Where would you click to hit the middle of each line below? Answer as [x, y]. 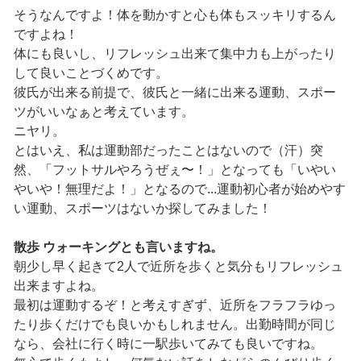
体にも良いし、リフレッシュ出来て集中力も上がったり [174, 54]
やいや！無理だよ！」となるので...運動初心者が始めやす [179, 189]
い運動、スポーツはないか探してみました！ [142, 209]
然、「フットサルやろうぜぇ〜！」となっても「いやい [174, 170]
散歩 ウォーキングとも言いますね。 [118, 247]
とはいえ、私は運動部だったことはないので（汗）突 [168, 151]
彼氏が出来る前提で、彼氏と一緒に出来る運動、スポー [174, 93]
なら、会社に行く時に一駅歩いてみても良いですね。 [168, 344]
